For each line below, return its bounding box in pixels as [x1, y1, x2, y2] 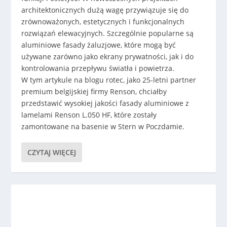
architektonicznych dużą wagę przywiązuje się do [21, 5, 189, 15]
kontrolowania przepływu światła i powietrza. [21, 63, 175, 73]
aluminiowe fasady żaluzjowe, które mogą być [21, 40, 176, 50]
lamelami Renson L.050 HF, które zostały [21, 109, 157, 120]
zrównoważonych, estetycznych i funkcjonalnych [21, 16, 185, 26]
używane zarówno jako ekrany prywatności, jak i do [21, 51, 194, 61]
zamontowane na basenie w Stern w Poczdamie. [21, 121, 185, 131]
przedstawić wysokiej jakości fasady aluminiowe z [21, 98, 190, 108]
